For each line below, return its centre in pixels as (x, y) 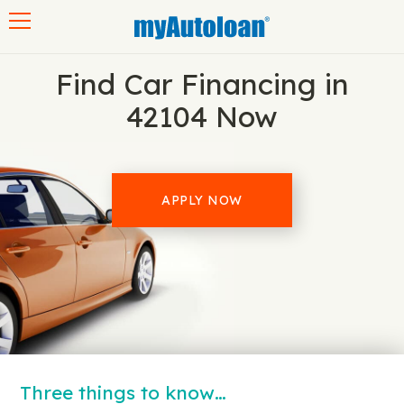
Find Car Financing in (202, 84)
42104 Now (202, 116)
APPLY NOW (202, 200)
